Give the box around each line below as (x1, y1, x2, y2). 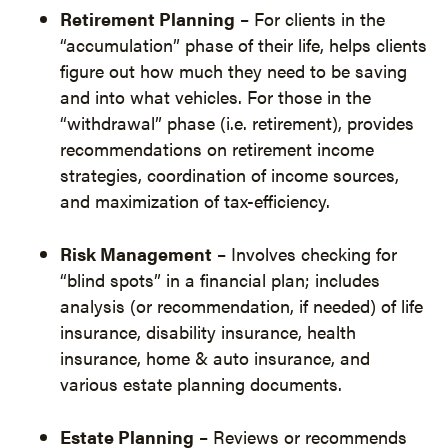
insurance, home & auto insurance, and (60, 345, 370, 370)
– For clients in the (235, 6, 385, 31)
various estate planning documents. (60, 371, 342, 396)
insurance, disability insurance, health (60, 319, 356, 344)
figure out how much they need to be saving (60, 58, 407, 83)
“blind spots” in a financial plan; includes (60, 267, 380, 292)
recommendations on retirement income (60, 136, 374, 161)
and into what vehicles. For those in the (60, 84, 371, 109)
